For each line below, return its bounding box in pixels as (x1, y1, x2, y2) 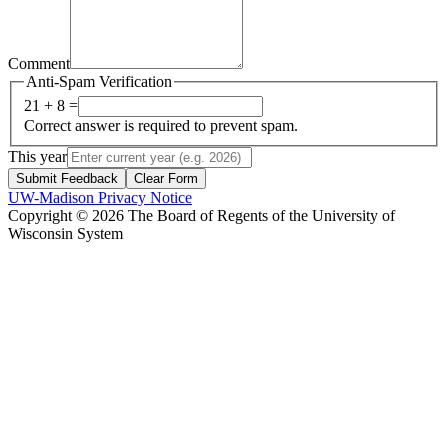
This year (8, 148, 67, 166)
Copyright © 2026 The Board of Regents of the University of (8, 207, 395, 225)
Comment (8, 54, 70, 72)
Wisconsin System (8, 225, 123, 243)
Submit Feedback (16, 171, 118, 187)
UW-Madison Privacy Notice (8, 189, 192, 207)
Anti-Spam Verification (26, 72, 172, 90)
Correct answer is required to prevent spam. (24, 117, 298, 135)
